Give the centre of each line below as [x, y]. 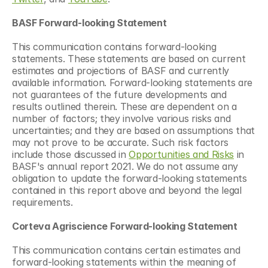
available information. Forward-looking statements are [133, 82]
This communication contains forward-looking [114, 46]
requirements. [42, 202]
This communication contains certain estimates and [126, 250]
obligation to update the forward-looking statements [130, 178]
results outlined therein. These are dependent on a [124, 106]
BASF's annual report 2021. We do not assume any [125, 166]
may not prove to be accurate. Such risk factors [120, 142]
